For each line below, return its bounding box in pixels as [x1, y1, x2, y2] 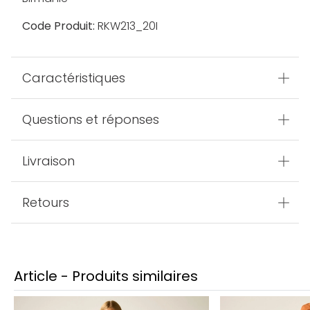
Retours [22, 194, 69, 212]
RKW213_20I [95, 18, 158, 35]
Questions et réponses [22, 111, 159, 129]
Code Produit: [22, 18, 95, 35]
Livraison [22, 152, 75, 170]
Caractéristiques [22, 69, 125, 87]
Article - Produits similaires [14, 266, 198, 286]
